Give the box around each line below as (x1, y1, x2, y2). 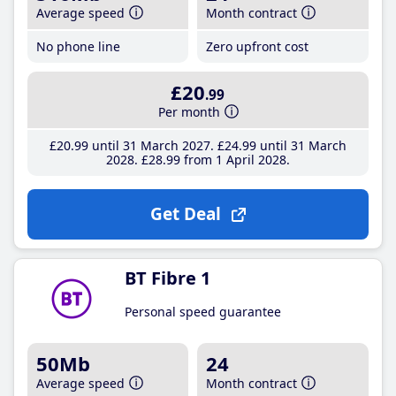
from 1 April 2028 (179, 151, 286, 168)
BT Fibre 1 (125, 266, 210, 290)
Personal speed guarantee (125, 303, 281, 320)
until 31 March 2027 (88, 137, 210, 154)
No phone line (36, 37, 120, 55)
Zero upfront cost (206, 37, 309, 55)
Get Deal (149, 202, 221, 225)
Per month (158, 103, 221, 120)
